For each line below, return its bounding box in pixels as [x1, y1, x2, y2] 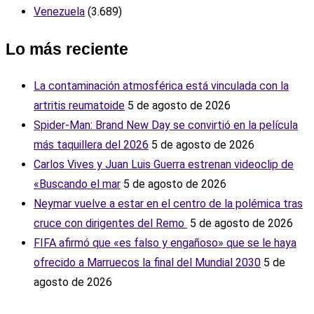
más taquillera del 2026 [34, 138, 149, 152]
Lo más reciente [6, 40, 128, 58]
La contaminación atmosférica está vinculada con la [34, 79, 289, 93]
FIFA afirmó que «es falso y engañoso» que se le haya [34, 236, 296, 250]
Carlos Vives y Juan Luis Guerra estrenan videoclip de [34, 158, 294, 172]
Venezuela [34, 5, 85, 19]
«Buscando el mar [34, 177, 121, 191]
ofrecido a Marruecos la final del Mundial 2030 [34, 256, 261, 270]
